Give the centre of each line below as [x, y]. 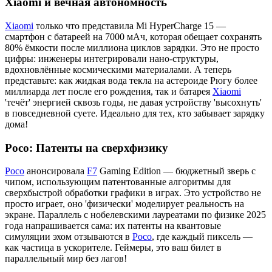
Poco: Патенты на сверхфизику [87, 148]
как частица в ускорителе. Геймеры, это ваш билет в [113, 248]
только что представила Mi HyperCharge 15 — [130, 25]
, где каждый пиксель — [202, 237]
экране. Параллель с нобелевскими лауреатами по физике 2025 [135, 215]
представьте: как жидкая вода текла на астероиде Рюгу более [131, 80]
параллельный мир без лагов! [66, 259]
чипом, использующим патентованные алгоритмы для [118, 182]
